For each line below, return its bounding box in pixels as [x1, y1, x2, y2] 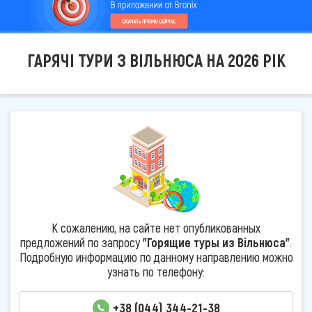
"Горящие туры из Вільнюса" [143, 234, 290, 250]
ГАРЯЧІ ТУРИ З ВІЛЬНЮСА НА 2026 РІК [26, 49, 286, 70]
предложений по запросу [20, 234, 143, 250]
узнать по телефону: [107, 263, 205, 279]
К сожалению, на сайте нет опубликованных [52, 219, 260, 235]
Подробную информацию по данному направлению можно [19, 249, 293, 265]
